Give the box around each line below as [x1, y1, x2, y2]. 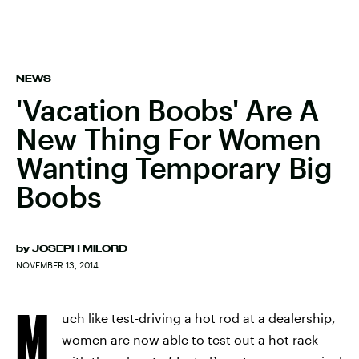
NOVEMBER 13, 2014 [16, 260, 99, 270]
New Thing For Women [16, 122, 321, 155]
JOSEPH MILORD [32, 244, 127, 253]
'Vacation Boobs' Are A [16, 93, 320, 127]
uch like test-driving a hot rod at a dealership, [62, 310, 336, 325]
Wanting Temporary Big [16, 151, 333, 184]
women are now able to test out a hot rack [62, 332, 318, 347]
